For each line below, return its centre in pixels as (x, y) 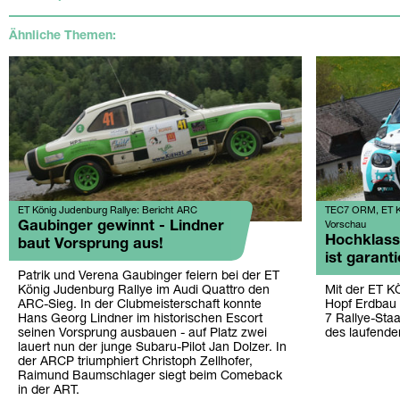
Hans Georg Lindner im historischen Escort (140, 319)
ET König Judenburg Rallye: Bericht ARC (108, 210)
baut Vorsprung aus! (91, 244)
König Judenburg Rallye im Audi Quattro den (144, 290)
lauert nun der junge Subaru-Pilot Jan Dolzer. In (152, 347)
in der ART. (49, 390)
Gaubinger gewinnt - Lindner (121, 226)
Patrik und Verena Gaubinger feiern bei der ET (149, 276)
